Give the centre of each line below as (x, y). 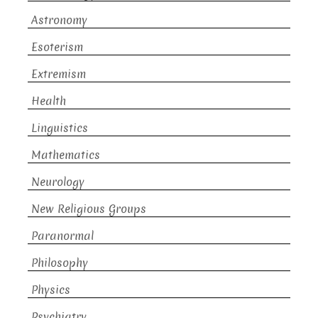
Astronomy (59, 20)
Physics (51, 290)
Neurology (58, 182)
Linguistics (60, 128)
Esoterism (57, 47)
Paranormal (62, 236)
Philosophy (60, 263)
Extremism (59, 74)
